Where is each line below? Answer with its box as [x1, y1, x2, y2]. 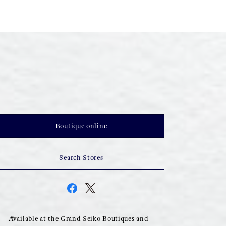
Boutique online [55, 121, 107, 130]
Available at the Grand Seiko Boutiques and [9, 214, 149, 223]
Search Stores [59, 153, 103, 162]
